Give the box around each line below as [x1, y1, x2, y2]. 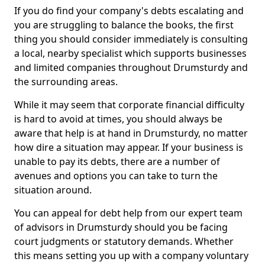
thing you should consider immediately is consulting [14, 33, 248, 46]
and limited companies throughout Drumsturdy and [14, 61, 248, 74]
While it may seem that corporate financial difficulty [14, 98, 244, 111]
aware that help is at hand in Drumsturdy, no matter [14, 127, 248, 140]
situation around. [14, 183, 92, 196]
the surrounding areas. [14, 75, 118, 88]
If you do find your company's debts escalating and [14, 4, 244, 17]
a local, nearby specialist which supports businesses [14, 47, 247, 60]
